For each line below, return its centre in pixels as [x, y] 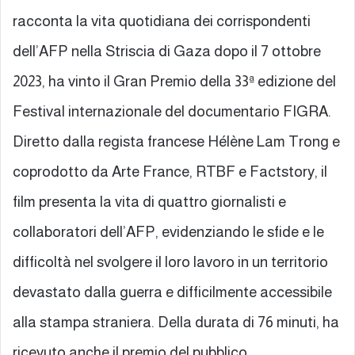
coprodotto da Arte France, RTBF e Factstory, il [170, 171]
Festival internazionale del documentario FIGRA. [172, 111]
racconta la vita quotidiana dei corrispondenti [162, 21]
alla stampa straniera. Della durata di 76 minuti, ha [176, 322]
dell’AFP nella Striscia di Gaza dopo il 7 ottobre [167, 51]
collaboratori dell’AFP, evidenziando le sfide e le [168, 231]
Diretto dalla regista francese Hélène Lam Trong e [176, 141]
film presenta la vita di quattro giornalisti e [149, 201]
